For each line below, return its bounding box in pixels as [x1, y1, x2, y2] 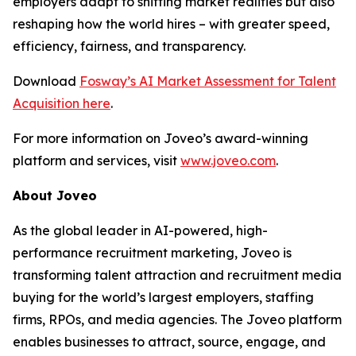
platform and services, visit [13, 152, 180, 168]
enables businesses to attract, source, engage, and [13, 333, 326, 350]
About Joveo [13, 187, 97, 203]
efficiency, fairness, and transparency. [13, 37, 246, 54]
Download [13, 72, 79, 89]
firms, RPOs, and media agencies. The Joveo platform [13, 311, 342, 327]
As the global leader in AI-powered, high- [13, 222, 268, 238]
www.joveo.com [180, 152, 276, 168]
